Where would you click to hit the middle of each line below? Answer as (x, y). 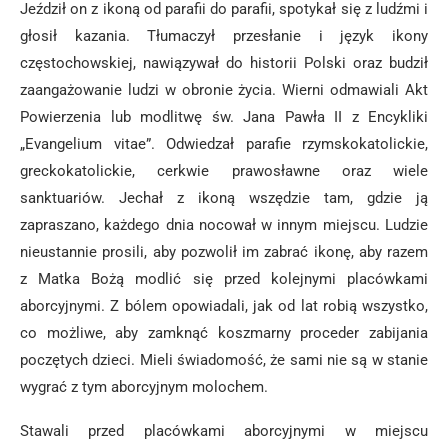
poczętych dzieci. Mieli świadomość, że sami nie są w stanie (224, 360)
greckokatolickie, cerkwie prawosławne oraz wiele (224, 171)
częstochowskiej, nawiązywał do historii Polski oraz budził (224, 63)
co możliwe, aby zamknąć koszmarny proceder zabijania (224, 333)
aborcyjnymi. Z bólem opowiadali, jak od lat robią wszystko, (224, 306)
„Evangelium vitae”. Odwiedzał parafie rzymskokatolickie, (224, 144)
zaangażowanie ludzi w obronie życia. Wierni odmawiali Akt (224, 90)
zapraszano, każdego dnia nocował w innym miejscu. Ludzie (224, 225)
